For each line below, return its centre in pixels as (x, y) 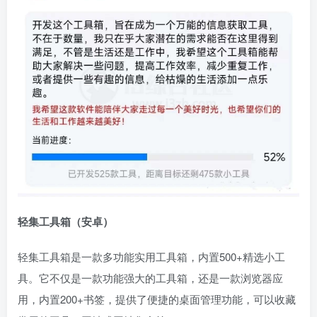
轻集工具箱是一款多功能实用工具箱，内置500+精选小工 (151, 256)
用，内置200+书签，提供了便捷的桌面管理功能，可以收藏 (157, 299)
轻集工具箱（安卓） (65, 221)
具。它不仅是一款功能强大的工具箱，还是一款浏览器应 (150, 277)
